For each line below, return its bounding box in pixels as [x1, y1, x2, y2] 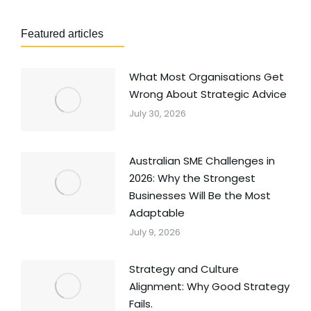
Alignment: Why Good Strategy [128, 278, 289, 294]
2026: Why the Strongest [128, 170, 255, 185]
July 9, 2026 [128, 225, 180, 239]
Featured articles [21, 28, 103, 40]
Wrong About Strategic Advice [128, 87, 287, 101]
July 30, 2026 [128, 107, 186, 120]
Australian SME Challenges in [128, 153, 275, 168]
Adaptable [128, 205, 185, 220]
